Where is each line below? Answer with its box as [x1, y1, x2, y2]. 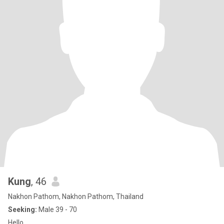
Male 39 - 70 [37, 205, 77, 213]
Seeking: [8, 205, 37, 213]
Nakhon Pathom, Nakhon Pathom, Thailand [8, 192, 143, 200]
